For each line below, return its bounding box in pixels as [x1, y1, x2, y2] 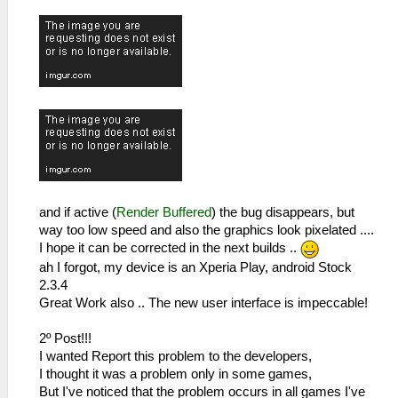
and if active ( [39, 205, 116, 219]
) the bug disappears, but [211, 205, 354, 219]
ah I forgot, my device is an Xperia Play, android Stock [39, 259, 352, 275]
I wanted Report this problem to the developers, [39, 348, 312, 363]
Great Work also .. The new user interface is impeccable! [39, 295, 368, 310]
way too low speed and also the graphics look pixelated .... [39, 223, 374, 237]
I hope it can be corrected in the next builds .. [39, 241, 300, 255]
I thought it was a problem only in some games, [39, 366, 312, 381]
